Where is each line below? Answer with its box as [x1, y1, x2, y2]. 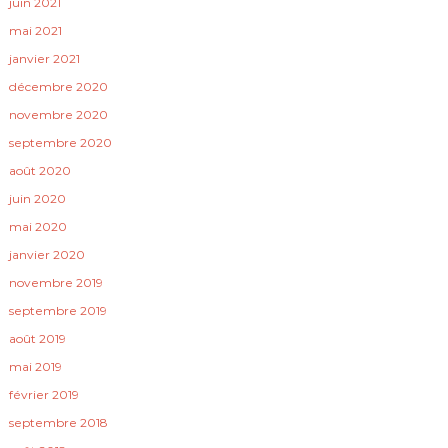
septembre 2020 [9, 135, 113, 150]
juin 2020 [9, 191, 67, 206]
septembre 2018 [9, 415, 109, 430]
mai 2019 [9, 359, 63, 374]
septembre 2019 [9, 303, 108, 318]
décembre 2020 [9, 79, 109, 94]
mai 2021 [9, 23, 63, 38]
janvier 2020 [9, 247, 86, 262]
